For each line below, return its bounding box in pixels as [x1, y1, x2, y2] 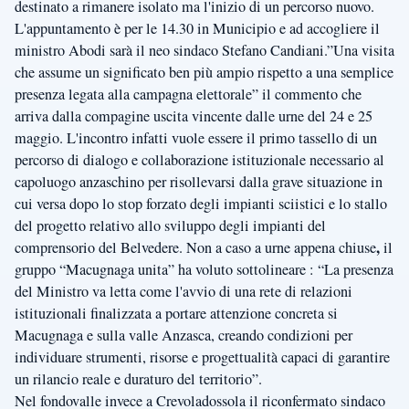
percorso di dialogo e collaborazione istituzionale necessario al [15, 150, 384, 171]
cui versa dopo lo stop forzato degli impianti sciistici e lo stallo [15, 194, 387, 215]
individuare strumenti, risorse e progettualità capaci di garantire [15, 347, 390, 368]
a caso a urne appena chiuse [215, 237, 376, 258]
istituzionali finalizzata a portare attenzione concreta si [15, 303, 338, 324]
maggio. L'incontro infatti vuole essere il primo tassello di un [15, 128, 377, 149]
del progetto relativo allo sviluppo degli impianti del [15, 215, 326, 236]
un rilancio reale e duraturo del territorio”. [15, 369, 262, 390]
